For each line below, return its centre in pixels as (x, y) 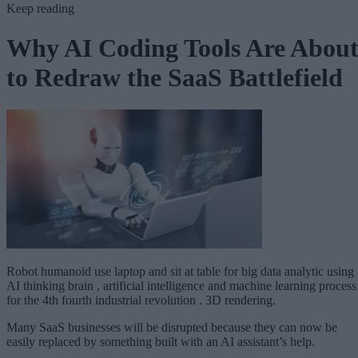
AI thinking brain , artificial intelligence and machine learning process (181, 286)
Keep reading (40, 9)
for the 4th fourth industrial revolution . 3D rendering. (141, 300)
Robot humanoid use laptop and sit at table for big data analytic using (180, 272)
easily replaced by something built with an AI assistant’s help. (161, 342)
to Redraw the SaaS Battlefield (175, 77)
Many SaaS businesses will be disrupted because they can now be (172, 328)
